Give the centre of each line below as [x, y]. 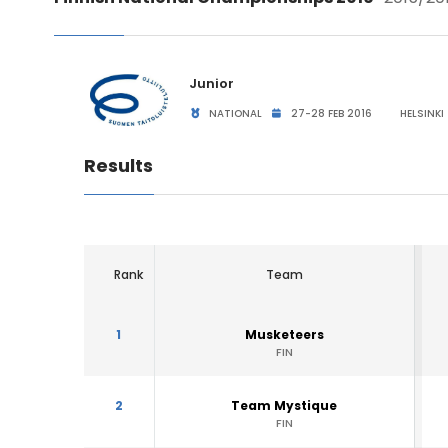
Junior [211, 83]
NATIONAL [234, 113]
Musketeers [284, 334]
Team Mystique [284, 405]
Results [118, 165]
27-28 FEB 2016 [329, 113]
